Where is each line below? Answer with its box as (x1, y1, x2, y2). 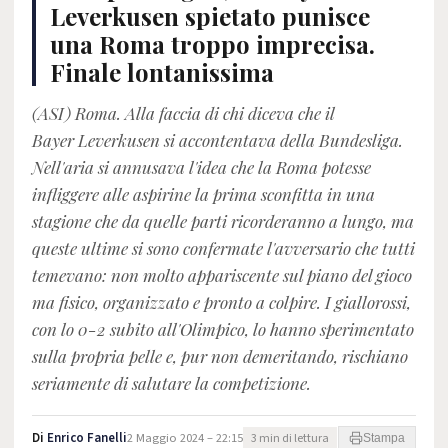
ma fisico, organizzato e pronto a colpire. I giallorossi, (32, 291, 411, 313)
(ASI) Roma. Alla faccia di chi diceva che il (32, 102, 334, 124)
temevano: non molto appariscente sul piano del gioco (32, 264, 412, 286)
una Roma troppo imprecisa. (50, 28, 375, 60)
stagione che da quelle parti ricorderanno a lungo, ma (32, 210, 414, 232)
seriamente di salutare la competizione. (32, 372, 315, 394)
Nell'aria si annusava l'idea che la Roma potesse (32, 156, 371, 178)
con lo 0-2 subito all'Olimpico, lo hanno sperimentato (32, 318, 414, 340)
